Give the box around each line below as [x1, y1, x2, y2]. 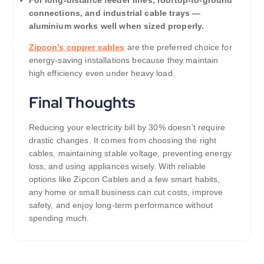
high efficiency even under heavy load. [28, 68, 175, 78]
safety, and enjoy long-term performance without [28, 200, 213, 210]
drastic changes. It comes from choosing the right [28, 136, 217, 146]
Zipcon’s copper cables [28, 42, 125, 52]
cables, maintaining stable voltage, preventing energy [28, 148, 232, 159]
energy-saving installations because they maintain [28, 55, 219, 65]
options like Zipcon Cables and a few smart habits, [28, 174, 220, 184]
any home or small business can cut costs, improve [28, 187, 223, 197]
